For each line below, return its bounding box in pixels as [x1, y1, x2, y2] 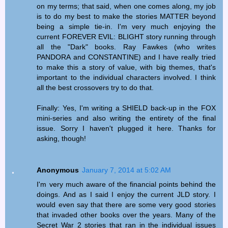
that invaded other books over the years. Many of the [37, 210, 216, 219]
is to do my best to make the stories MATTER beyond [37, 12, 216, 20]
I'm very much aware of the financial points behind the [37, 180, 216, 188]
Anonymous [37, 165, 79, 174]
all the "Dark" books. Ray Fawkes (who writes [37, 42, 216, 51]
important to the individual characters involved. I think [37, 73, 216, 81]
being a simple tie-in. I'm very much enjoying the [37, 22, 216, 31]
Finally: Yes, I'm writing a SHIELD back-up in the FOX [37, 103, 216, 112]
